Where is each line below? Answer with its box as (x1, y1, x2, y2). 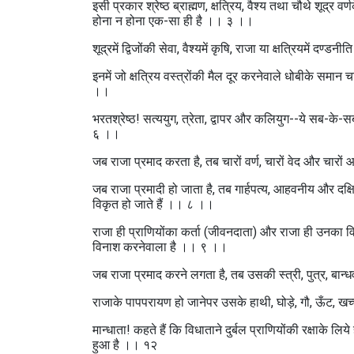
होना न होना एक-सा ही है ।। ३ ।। (92, 13, 254, 28)
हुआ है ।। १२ (92, 337, 160, 352)
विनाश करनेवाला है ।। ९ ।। (92, 239, 228, 254)
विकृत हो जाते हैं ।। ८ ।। (92, 197, 214, 212)
